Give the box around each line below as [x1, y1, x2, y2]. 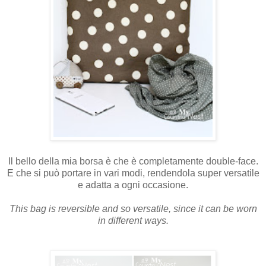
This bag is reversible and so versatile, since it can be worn [9, 203, 257, 214]
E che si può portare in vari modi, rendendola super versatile [7, 167, 259, 178]
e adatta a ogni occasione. [78, 179, 188, 190]
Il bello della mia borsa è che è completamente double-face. [8, 156, 258, 166]
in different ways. [97, 215, 169, 226]
